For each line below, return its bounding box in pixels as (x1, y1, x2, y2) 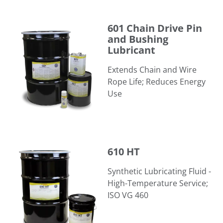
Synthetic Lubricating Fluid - (108, 165, 211, 177)
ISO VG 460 (108, 189, 148, 201)
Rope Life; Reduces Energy (108, 76, 206, 87)
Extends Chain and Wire (108, 64, 197, 75)
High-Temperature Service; (108, 177, 208, 189)
